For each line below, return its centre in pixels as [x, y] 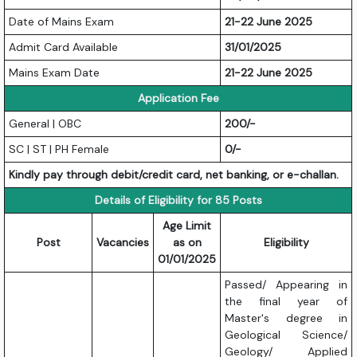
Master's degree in [286, 318]
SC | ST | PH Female [59, 149]
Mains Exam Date [55, 73]
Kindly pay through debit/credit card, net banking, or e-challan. [174, 175]
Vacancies [123, 243]
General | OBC [45, 124]
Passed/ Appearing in [286, 285]
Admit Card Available [64, 47]
